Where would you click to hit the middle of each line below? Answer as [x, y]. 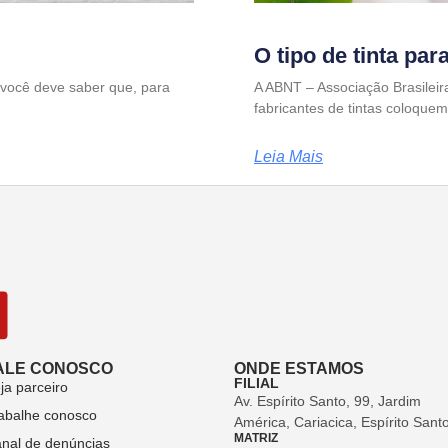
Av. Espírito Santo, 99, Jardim [327, 400]
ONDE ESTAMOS [299, 368]
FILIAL [256, 382]
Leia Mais [288, 156]
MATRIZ [256, 437]
